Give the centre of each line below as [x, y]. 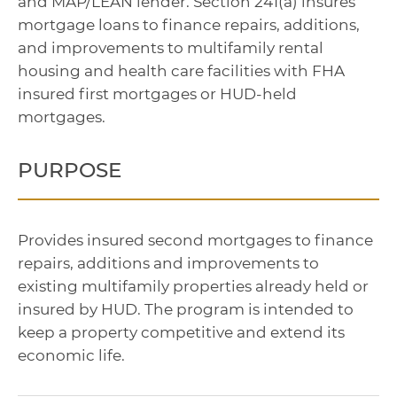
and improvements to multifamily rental [171, 48]
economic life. [71, 356]
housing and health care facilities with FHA [181, 71]
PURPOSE [70, 171]
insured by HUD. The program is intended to [186, 310]
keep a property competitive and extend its [181, 333]
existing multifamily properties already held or [193, 287]
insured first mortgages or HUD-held [157, 94]
